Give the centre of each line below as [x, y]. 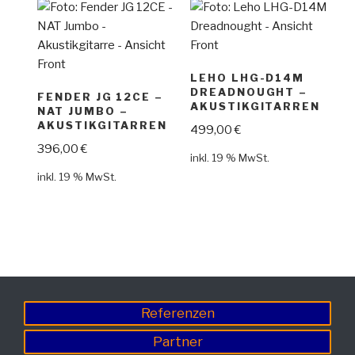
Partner [177, 342]
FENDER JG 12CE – [101, 96]
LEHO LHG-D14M [247, 77]
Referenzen [177, 313]
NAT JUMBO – [83, 111]
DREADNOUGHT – [249, 92]
